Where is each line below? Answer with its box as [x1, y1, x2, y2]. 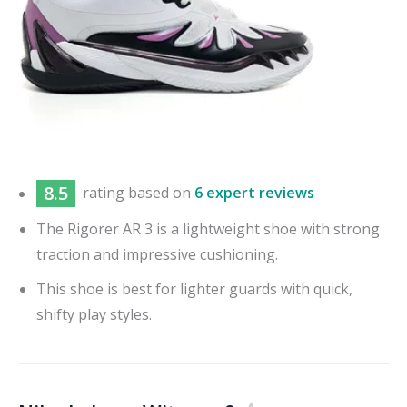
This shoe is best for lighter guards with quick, [36, 278, 352, 299]
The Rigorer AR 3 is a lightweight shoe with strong [36, 218, 380, 239]
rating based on [83, 183, 194, 203]
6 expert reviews [194, 183, 314, 203]
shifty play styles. [36, 303, 152, 324]
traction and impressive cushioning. [36, 243, 278, 264]
